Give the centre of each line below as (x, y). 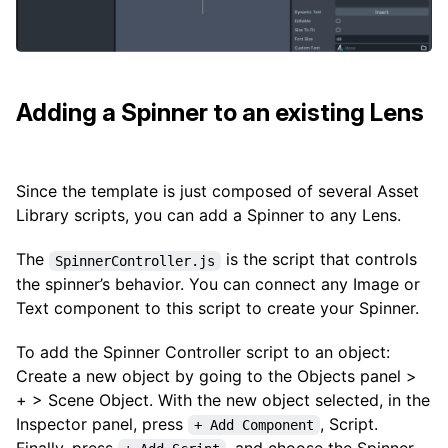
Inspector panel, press (102, 423)
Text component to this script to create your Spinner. (217, 307)
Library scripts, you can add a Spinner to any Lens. (208, 215)
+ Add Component (254, 424)
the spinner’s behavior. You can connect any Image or (218, 283)
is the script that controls (319, 259)
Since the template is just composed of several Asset (217, 191)
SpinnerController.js (135, 260)
